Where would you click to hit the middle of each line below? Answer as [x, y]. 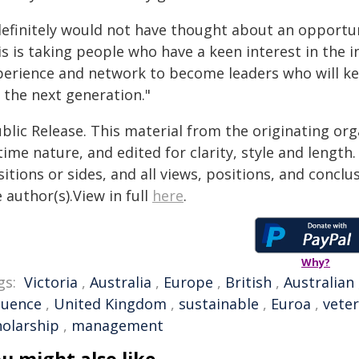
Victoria [51, 282]
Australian [319, 282]
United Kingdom [110, 304]
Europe [188, 282]
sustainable [219, 304]
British [248, 282]
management [117, 325]
